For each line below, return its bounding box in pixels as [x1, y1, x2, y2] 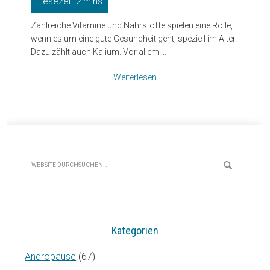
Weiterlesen [113, 72, 157, 83]
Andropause [25, 251, 77, 263]
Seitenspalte [6, 136, 98, 155]
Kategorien [111, 224, 159, 237]
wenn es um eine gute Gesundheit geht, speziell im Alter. [31, 34, 237, 44]
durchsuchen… [24, 172, 84, 184]
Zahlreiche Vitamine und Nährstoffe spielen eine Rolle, [31, 20, 233, 31]
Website [24, 156, 59, 168]
